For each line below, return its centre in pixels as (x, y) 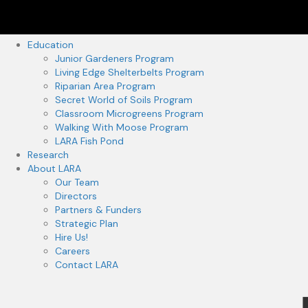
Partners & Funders (98, 210)
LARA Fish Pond (89, 141)
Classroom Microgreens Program (129, 113)
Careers (73, 251)
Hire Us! (71, 237)
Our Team (77, 182)
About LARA (54, 168)
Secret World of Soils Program (124, 100)
